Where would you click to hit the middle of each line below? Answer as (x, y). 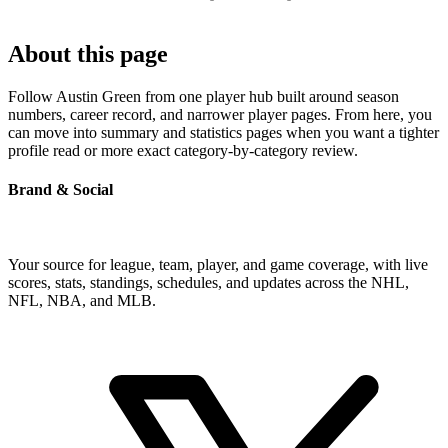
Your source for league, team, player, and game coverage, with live (218, 265)
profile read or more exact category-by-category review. (183, 150)
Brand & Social (60, 189)
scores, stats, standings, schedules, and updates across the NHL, (208, 283)
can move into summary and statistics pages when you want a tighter (223, 132)
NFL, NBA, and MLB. (82, 301)
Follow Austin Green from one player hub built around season (203, 96)
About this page (88, 53)
